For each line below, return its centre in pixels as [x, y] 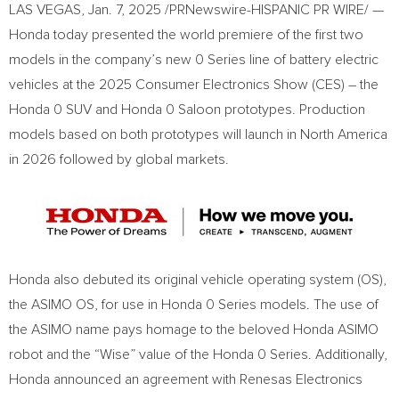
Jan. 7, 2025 [125, 10]
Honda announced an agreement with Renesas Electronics [186, 379]
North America [344, 134]
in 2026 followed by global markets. [119, 159]
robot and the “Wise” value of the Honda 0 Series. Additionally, [198, 354]
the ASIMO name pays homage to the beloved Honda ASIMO [194, 330]
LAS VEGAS [45, 10]
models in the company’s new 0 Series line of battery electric [194, 60]
